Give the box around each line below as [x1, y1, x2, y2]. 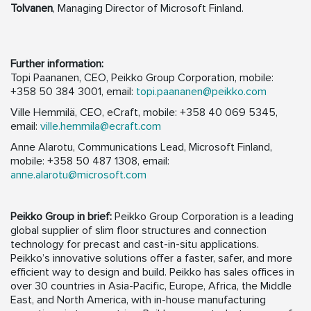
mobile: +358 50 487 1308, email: [10, 154, 169, 169]
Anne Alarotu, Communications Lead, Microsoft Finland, [10, 140, 272, 155]
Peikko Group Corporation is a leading [112, 210, 294, 224]
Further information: [10, 57, 103, 72]
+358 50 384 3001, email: [10, 85, 136, 99]
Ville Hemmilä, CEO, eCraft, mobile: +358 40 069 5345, [10, 106, 278, 120]
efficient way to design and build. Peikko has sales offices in [10, 265, 294, 280]
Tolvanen [10, 1, 53, 16]
